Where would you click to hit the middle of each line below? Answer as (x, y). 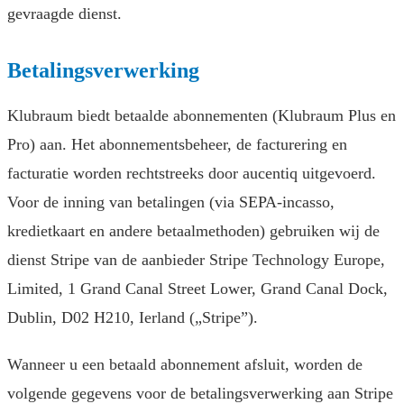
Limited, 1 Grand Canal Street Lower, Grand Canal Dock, (197, 289)
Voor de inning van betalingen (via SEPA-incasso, (171, 202)
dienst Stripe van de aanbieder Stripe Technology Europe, (196, 260)
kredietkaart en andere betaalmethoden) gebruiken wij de (193, 231)
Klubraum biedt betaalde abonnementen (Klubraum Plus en (202, 116)
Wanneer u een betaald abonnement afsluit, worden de (185, 365)
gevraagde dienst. (64, 14)
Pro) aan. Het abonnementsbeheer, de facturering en (177, 145)
